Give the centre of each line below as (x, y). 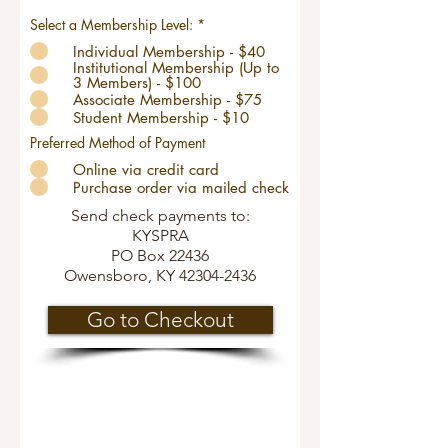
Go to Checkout (160, 319)
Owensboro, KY (121, 275)
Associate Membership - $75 (167, 99)
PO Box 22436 (160, 255)
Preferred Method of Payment (117, 142)
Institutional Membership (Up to (176, 67)
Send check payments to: (160, 215)
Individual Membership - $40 (169, 51)
